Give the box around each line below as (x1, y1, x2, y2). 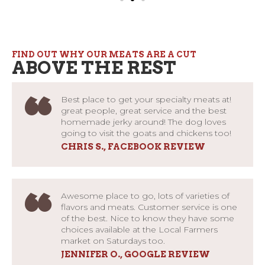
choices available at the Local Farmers (61, 224, 218, 235)
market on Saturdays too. (61, 235, 165, 246)
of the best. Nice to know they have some (61, 212, 234, 224)
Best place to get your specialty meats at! (61, 93, 231, 105)
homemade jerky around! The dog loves (61, 116, 226, 127)
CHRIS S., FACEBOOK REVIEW (61, 141, 205, 152)
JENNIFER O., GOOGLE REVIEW (61, 248, 210, 260)
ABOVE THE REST (12, 56, 176, 78)
